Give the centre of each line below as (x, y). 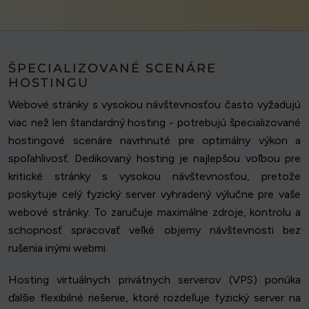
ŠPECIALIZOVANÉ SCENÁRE (112, 69)
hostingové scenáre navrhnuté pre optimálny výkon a (154, 141)
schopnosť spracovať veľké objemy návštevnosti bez (154, 230)
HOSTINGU (49, 83)
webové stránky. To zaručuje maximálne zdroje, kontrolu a (154, 212)
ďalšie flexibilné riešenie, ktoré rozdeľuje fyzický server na (154, 298)
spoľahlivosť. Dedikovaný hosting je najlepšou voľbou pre (154, 159)
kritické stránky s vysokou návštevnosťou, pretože (154, 177)
